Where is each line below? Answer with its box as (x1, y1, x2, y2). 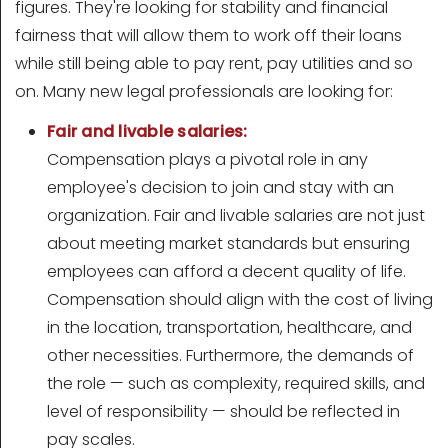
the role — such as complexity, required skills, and (47, 372, 425, 396)
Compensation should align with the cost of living (47, 288, 433, 312)
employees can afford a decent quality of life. (47, 260, 406, 284)
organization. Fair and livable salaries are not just (47, 204, 425, 228)
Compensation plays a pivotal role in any (47, 148, 368, 172)
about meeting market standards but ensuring (47, 232, 410, 256)
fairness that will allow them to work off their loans (15, 24, 402, 48)
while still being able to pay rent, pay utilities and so (15, 52, 413, 76)
